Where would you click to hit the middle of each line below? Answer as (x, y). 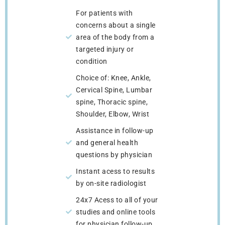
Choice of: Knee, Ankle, (114, 78)
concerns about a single (116, 25)
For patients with (104, 13)
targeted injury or (105, 49)
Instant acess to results (115, 172)
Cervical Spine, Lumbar (114, 90)
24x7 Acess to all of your (117, 200)
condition (92, 62)
